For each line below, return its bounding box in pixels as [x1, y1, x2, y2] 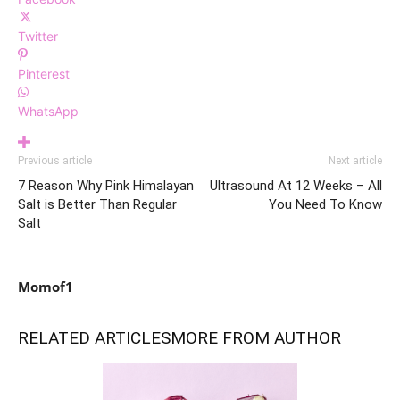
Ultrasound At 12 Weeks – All [210, 178, 382, 195]
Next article [329, 154, 382, 168]
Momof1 [18, 278, 73, 296]
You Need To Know [269, 196, 382, 213]
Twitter [18, 29, 58, 45]
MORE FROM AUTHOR [171, 328, 341, 349]
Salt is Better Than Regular [18, 196, 177, 213]
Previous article [18, 154, 92, 168]
